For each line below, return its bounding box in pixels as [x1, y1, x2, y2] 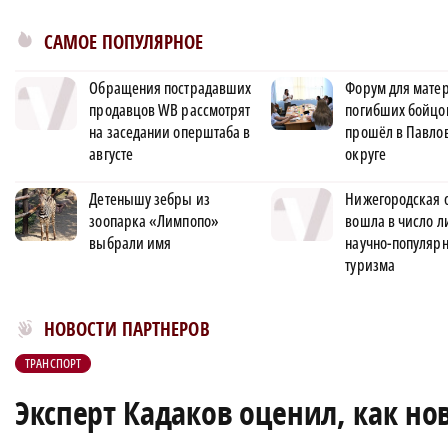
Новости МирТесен [15, 315, 154, 335]
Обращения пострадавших [89, 77, 252, 99]
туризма [345, 254, 395, 276]
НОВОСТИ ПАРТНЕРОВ [44, 316, 210, 342]
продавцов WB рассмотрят [89, 99, 251, 121]
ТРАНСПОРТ [25, 354, 82, 372]
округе [345, 143, 386, 165]
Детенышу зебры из [89, 188, 210, 210]
